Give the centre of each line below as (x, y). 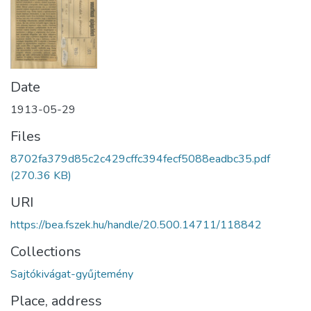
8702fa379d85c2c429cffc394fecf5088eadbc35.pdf (140, 159)
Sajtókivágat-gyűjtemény (72, 275)
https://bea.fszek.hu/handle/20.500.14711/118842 (136, 225)
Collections (46, 252)
